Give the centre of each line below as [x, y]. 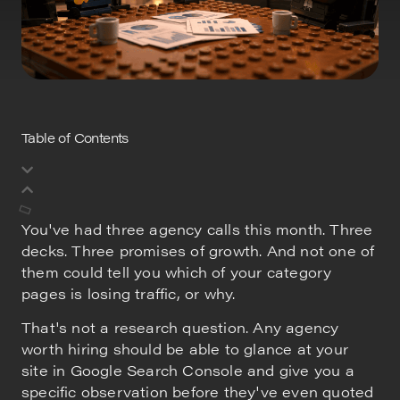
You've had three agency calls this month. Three [197, 229]
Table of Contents [75, 137]
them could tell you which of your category [177, 271]
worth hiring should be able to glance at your [185, 348]
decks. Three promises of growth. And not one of [198, 250]
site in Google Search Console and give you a [188, 370]
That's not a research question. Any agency [180, 327]
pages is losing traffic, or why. [129, 293]
